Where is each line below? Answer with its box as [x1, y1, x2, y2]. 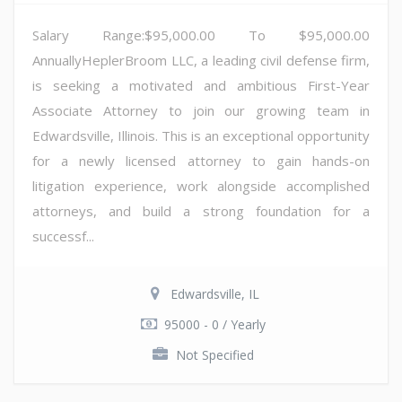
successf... [32, 226, 94, 245]
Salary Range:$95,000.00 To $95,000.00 [32, 25, 370, 44]
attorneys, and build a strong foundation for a [32, 201, 370, 220]
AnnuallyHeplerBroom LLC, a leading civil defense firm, [32, 50, 370, 69]
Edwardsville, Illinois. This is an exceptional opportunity [32, 126, 370, 144]
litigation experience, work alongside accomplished [32, 176, 370, 195]
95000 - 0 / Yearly [163, 315, 266, 333]
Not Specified [175, 345, 254, 363]
